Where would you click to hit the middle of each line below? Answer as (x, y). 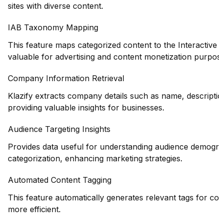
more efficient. (34, 209)
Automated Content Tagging (60, 180)
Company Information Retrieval (66, 78)
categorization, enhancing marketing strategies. (95, 158)
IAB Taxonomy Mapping (53, 27)
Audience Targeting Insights (59, 129)
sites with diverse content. (55, 6)
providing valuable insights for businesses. (86, 108)
